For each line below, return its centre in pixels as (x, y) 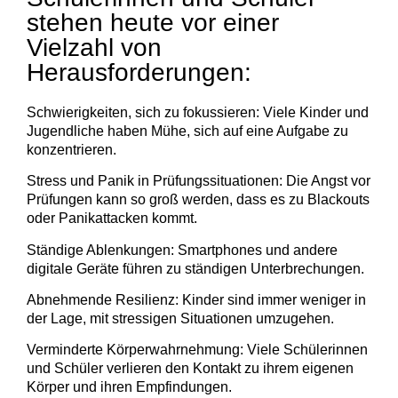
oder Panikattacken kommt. (112, 219)
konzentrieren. (72, 149)
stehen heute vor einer (153, 22)
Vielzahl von (94, 47)
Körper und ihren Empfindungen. (129, 387)
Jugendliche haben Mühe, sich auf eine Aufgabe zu (187, 131)
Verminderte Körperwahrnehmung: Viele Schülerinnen (197, 350)
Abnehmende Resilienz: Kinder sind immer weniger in (196, 300)
